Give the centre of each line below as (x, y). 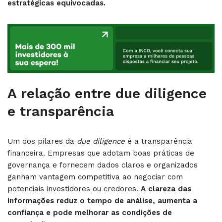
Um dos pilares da (42, 141)
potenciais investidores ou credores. (73, 189)
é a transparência (159, 141)
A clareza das (165, 189)
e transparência (61, 111)
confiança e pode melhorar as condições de (90, 212)
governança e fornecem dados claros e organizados (103, 165)
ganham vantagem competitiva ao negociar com (95, 177)
